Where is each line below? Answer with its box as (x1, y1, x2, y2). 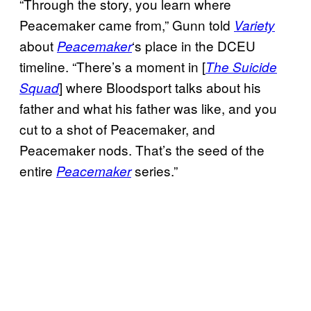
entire (19, 160, 56, 180)
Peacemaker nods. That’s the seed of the (19, 140, 264, 159)
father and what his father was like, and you (19, 98, 277, 117)
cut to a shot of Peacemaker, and (19, 119, 215, 138)
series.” (131, 160, 178, 180)
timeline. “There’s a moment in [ (19, 56, 205, 76)
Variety (234, 15, 275, 34)
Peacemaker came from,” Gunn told (19, 15, 234, 34)
